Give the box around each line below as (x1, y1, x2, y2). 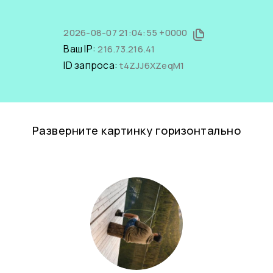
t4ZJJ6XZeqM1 (119, 59, 185, 72)
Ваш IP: (63, 42, 98, 55)
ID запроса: (63, 58, 120, 72)
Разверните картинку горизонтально (32, 123, 241, 138)
